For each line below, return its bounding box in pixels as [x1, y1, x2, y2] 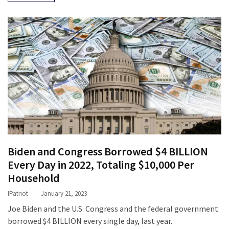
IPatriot [8, 189, 28, 198]
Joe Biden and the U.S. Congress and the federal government [8, 203, 218, 214]
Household [8, 171, 60, 186]
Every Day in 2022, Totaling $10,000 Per [8, 157, 194, 172]
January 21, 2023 [41, 189, 87, 198]
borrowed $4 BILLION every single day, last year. [8, 216, 172, 226]
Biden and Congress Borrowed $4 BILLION [8, 144, 208, 159]
